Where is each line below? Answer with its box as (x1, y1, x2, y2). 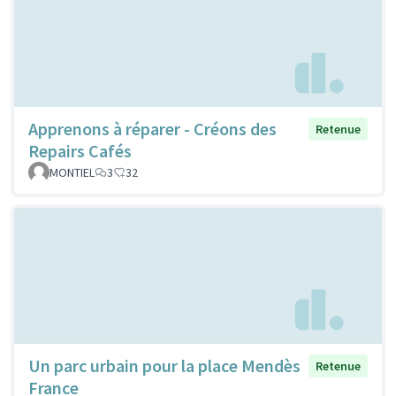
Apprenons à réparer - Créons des (28, 118, 277, 141)
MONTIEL (49, 164, 95, 181)
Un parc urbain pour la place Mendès (28, 354, 301, 377)
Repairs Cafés (28, 140, 132, 163)
